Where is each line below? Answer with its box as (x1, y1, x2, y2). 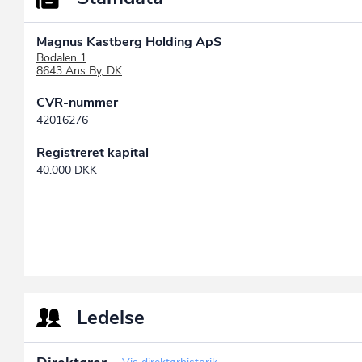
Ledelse (77, 305, 145, 331)
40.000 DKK (36, 162, 97, 179)
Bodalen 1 (36, 50, 86, 66)
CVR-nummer (36, 94, 118, 112)
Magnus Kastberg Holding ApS (36, 33, 221, 52)
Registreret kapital (36, 144, 149, 162)
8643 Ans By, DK (36, 63, 122, 79)
